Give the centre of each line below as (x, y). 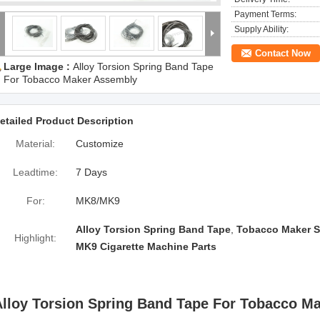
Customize (100, 144)
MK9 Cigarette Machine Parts (146, 246)
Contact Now (283, 53)
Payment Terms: (265, 14)
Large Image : (38, 66)
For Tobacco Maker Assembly (70, 79)
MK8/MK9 (98, 201)
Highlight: (35, 238)
